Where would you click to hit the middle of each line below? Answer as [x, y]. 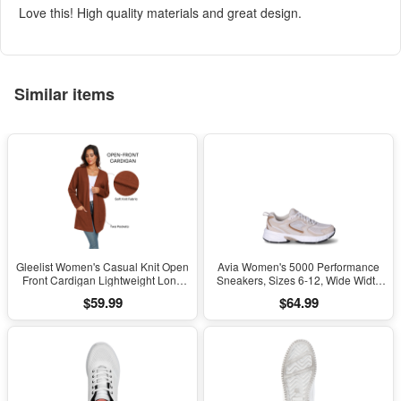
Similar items [64, 94]
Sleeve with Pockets [102, 293]
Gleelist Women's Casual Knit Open [102, 266]
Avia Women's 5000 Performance [299, 266]
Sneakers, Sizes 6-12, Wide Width [299, 280]
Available [299, 293]
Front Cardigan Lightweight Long [102, 280]
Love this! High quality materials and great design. [160, 13]
